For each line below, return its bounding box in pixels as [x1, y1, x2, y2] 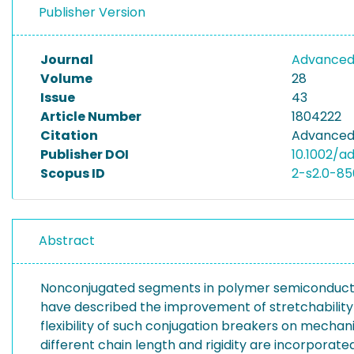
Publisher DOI [40, 145, 129, 164]
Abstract [39, 232, 95, 250]
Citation [40, 126, 98, 145]
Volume [40, 70, 92, 88]
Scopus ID [40, 164, 105, 183]
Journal [40, 51, 93, 69]
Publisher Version [39, 3, 145, 21]
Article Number [40, 107, 141, 126]
